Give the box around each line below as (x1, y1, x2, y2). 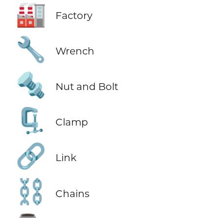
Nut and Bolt (55, 80, 118, 93)
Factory (55, 9, 92, 22)
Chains (55, 187, 90, 200)
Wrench (55, 45, 94, 57)
